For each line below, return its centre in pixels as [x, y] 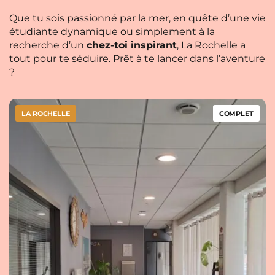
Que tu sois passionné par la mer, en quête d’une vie [137, 18]
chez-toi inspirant [132, 45]
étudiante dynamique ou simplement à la [112, 32]
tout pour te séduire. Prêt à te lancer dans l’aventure [137, 59]
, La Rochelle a [211, 45]
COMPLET [236, 114]
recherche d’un [48, 45]
